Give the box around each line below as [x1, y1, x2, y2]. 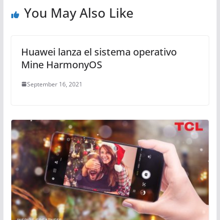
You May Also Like [24, 3, 134, 22]
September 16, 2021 [27, 80, 82, 88]
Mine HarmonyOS [21, 57, 102, 71]
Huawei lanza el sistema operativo [21, 45, 177, 58]
